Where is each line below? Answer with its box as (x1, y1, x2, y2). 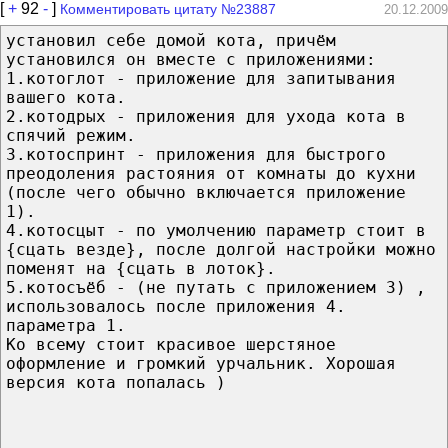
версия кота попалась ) (6, 372, 226, 392)
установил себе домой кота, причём (6, 30, 336, 50)
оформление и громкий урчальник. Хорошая (6, 353, 396, 373)
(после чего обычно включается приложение (6, 182, 406, 202)
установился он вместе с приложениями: (6, 49, 376, 69)
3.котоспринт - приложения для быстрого (6, 144, 386, 164)
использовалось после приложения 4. (6, 296, 346, 316)
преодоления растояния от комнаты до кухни (6, 163, 416, 183)
